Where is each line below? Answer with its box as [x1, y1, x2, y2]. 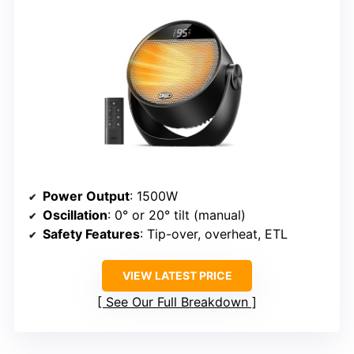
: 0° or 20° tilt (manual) [107, 206, 246, 223]
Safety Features [43, 225, 140, 242]
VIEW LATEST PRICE [122, 268, 232, 282]
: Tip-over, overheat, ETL [140, 225, 288, 242]
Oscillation [43, 206, 107, 223]
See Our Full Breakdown [106, 293, 248, 310]
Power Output [43, 187, 130, 204]
